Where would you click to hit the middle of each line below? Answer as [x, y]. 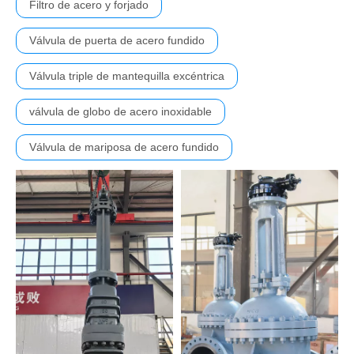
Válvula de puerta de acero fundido [117, 41]
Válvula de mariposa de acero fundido [124, 147]
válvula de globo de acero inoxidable [121, 112]
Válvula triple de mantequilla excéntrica [127, 76]
